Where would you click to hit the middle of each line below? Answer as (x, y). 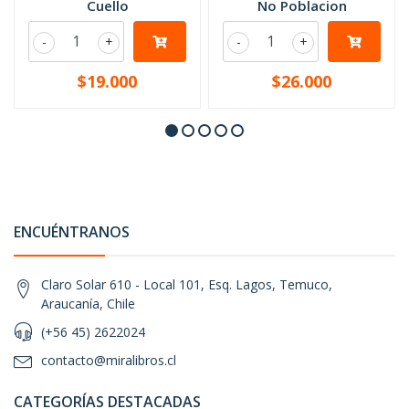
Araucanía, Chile (88, 304)
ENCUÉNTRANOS (72, 232)
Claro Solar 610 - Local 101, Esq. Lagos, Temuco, (187, 284)
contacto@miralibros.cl (109, 360)
